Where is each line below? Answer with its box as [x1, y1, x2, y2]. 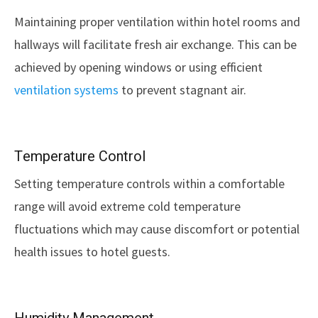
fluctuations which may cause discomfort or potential [14, 221, 300, 237]
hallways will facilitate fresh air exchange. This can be [14, 36, 297, 53]
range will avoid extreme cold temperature [14, 198, 241, 214]
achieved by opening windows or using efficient [14, 59, 263, 75]
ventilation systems [14, 82, 119, 98]
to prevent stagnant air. [119, 82, 246, 98]
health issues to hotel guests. [14, 243, 170, 260]
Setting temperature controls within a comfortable [14, 175, 285, 192]
